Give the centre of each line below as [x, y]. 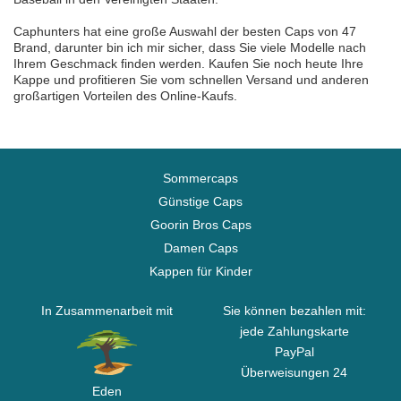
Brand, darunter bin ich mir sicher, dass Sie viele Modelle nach [190, 47]
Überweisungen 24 [294, 372]
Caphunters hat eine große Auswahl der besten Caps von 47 [185, 31]
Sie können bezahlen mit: [294, 311]
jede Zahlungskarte [294, 331]
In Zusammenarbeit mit [107, 311]
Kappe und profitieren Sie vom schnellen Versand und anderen [191, 80]
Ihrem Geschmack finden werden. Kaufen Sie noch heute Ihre [188, 64]
